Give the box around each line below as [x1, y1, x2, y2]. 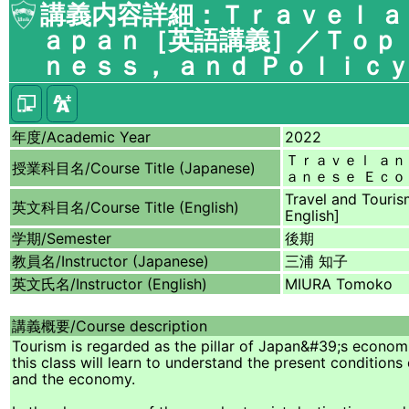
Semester [47, 229, 111, 248]
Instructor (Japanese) [61, 252, 209, 271]
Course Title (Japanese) [90, 159, 256, 178]
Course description [76, 317, 207, 336]
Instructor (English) [76, 275, 207, 294]
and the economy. [12, 370, 135, 389]
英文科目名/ [12, 198, 90, 217]
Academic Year [47, 128, 151, 147]
